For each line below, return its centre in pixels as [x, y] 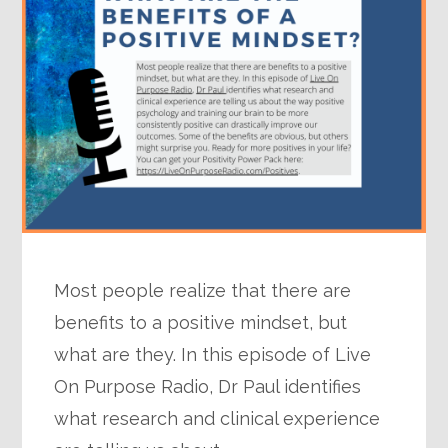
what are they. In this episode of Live [213, 354]
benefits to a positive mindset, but [201, 322]
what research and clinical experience [217, 418]
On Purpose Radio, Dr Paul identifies [208, 386]
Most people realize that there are [203, 290]
